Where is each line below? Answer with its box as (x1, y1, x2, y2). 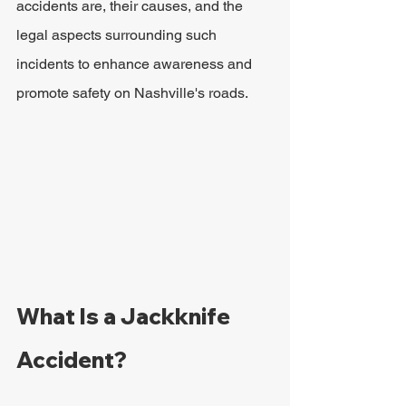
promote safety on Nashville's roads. (16, 84, 248, 101)
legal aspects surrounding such (16, 26, 220, 43)
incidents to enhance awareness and (16, 55, 256, 72)
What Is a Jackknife (16, 303, 235, 330)
